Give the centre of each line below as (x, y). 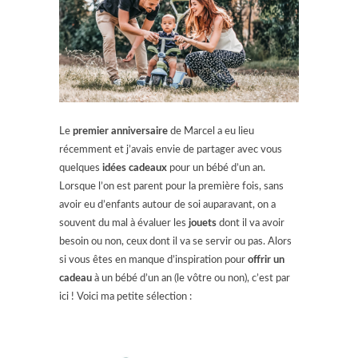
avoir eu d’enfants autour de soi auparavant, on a (167, 205)
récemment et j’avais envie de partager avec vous (171, 149)
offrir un (266, 260)
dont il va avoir (251, 223)
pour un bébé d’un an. (216, 168)
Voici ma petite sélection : (134, 296)
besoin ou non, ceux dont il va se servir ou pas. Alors (175, 241)
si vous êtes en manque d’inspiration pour (153, 260)
